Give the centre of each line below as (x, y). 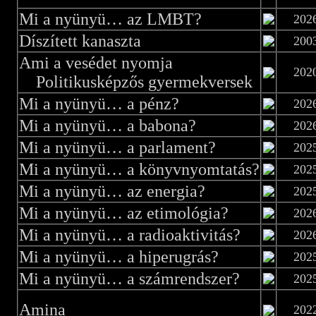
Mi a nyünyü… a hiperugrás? (119, 257)
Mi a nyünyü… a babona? (107, 126)
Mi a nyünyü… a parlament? (117, 147)
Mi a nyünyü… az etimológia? (123, 213)
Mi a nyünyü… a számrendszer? (129, 279)
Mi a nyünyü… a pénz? (99, 104)
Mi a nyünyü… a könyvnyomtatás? (139, 169)
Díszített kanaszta (80, 41)
